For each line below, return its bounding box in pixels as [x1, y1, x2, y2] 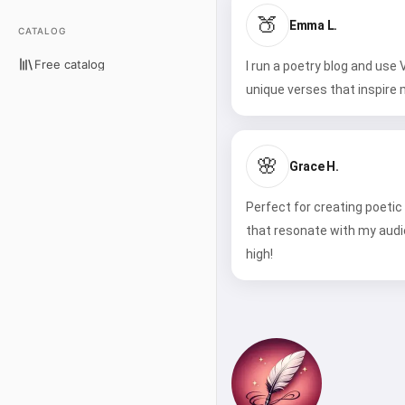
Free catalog [34, 56, 105, 71]
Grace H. [289, 158, 339, 174]
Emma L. [289, 17, 337, 33]
